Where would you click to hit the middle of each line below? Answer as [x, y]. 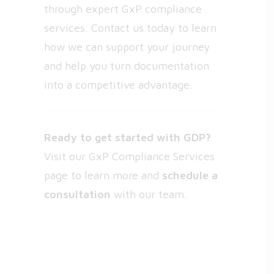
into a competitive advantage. [118, 85]
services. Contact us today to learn [130, 28]
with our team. [149, 194]
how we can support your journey [127, 47]
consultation [77, 194]
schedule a [190, 175]
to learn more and [115, 175]
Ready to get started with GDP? [128, 137]
